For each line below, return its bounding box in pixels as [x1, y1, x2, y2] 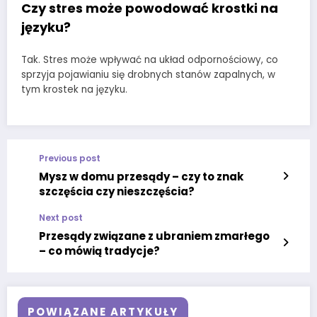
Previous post [39, 152, 100, 165]
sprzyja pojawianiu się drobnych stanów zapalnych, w [21, 68, 275, 82]
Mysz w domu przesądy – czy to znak [39, 169, 243, 185]
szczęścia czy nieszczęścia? [39, 184, 195, 200]
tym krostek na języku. [21, 83, 127, 97]
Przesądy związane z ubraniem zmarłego [39, 229, 270, 244]
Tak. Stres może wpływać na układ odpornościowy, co [21, 53, 278, 67]
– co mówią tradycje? [39, 243, 160, 259]
